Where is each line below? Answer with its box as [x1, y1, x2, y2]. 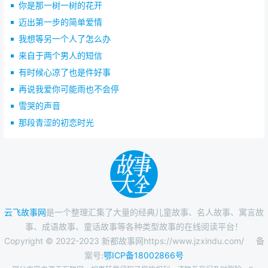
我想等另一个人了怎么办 [19, 33, 111, 44]
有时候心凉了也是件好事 [19, 67, 111, 78]
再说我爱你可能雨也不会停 [19, 84, 119, 95]
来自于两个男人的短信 [19, 50, 102, 61]
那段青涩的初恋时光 [19, 117, 94, 128]
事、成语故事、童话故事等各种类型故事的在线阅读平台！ [25, 221, 243, 232]
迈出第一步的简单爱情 [19, 17, 102, 28]
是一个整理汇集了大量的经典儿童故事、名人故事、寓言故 [46, 207, 264, 218]
